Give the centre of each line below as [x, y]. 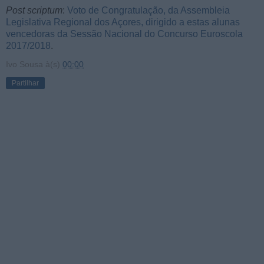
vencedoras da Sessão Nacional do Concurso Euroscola [124, 34]
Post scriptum [34, 10]
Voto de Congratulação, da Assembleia [148, 10]
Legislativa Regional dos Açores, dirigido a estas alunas [123, 22]
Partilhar [25, 83]
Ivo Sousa [24, 64]
